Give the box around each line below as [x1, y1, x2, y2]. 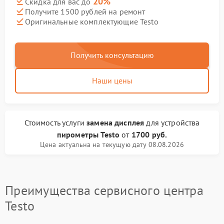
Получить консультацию [70, 50, 154, 60]
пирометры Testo [56, 129, 120, 139]
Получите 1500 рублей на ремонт [25, 6, 145, 16]
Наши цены [91, 75, 132, 85]
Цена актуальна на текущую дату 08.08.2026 [39, 140, 184, 149]
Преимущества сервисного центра [5, 182, 203, 198]
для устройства [144, 117, 200, 127]
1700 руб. [131, 129, 167, 139]
